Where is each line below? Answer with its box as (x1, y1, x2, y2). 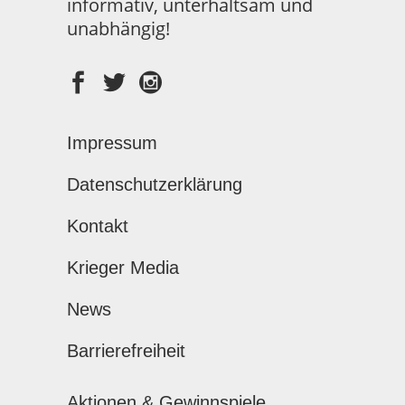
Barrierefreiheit (67, 340, 185, 361)
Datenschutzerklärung (67, 174, 242, 194)
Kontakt (67, 215, 128, 236)
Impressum (67, 132, 157, 153)
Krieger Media (67, 257, 179, 278)
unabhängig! (67, 15, 170, 41)
